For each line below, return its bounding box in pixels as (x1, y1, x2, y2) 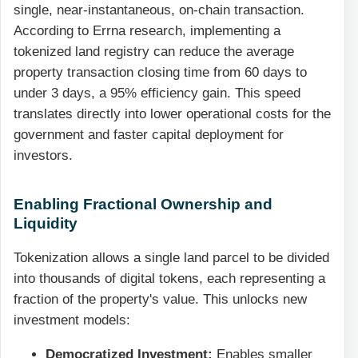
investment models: (14, 312, 130, 328)
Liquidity (14, 213, 82, 232)
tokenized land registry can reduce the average (14, 43, 294, 59)
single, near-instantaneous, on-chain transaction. (14, 2, 304, 18)
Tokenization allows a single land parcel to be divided (14, 250, 329, 266)
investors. (14, 147, 73, 163)
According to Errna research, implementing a (14, 22, 280, 38)
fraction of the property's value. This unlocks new (14, 292, 307, 308)
